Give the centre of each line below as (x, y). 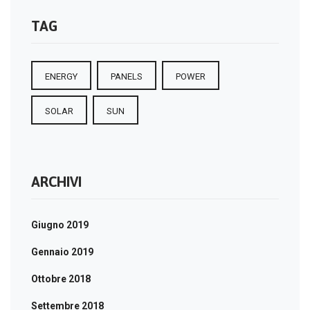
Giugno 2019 (60, 225)
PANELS (127, 76)
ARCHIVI (56, 181)
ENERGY (61, 76)
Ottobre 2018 (61, 279)
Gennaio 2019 (62, 252)
